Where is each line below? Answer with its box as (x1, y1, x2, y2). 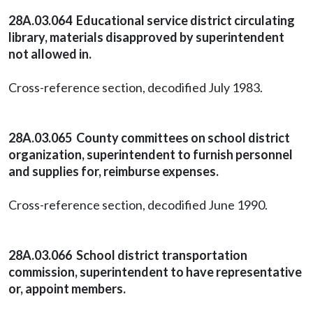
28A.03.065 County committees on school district (8, 130, 290, 145)
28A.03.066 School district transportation (8, 247, 247, 263)
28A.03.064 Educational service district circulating (8, 13, 295, 28)
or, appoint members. (8, 281, 126, 296)
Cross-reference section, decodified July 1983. (8, 80, 263, 95)
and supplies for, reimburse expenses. (8, 163, 219, 179)
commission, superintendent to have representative (8, 264, 302, 279)
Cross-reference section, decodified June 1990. (8, 197, 268, 212)
